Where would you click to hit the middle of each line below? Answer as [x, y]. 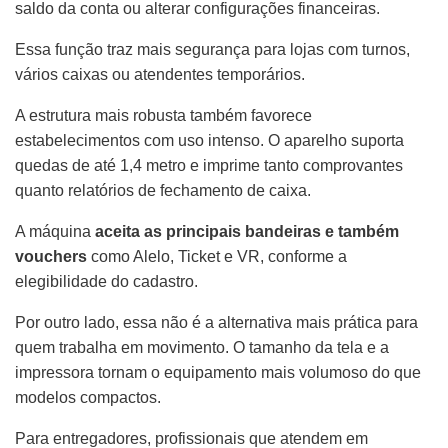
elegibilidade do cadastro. [106, 281]
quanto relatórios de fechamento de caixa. [163, 190]
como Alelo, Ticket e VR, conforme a [217, 256]
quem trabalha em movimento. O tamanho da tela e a [202, 347]
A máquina [55, 231]
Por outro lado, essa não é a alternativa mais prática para [216, 322]
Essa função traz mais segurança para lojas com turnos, [212, 49]
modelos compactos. [88, 397]
